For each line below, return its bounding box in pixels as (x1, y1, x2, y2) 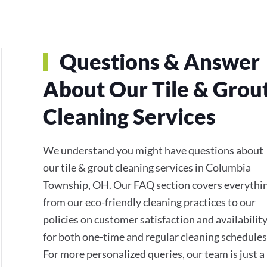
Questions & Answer (55, 48, 260, 74)
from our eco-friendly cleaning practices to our (43, 195, 256, 209)
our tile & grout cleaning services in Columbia (43, 160, 251, 174)
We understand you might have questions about (43, 143, 263, 157)
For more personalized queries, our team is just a (43, 247, 265, 260)
